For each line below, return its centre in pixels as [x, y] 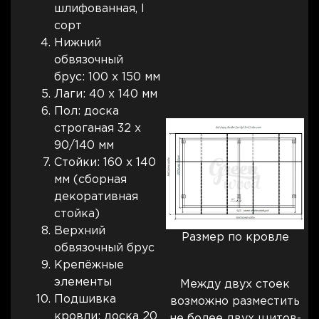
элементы [83, 283]
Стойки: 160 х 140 [105, 163]
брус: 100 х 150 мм [107, 78]
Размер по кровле [235, 238]
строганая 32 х [98, 129]
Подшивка [85, 300]
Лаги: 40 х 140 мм [106, 95]
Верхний [80, 231]
